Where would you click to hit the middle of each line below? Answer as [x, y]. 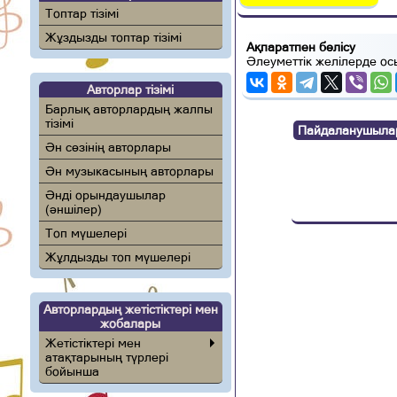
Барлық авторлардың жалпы [128, 109]
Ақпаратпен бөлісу [300, 47]
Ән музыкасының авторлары [129, 171]
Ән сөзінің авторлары [108, 147]
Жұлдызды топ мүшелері [117, 257]
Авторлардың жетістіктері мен [130, 309]
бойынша [72, 371]
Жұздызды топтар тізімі [113, 37]
